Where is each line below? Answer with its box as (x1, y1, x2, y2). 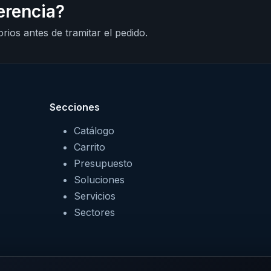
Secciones (50, 101, 100, 114)
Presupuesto (74, 157, 132, 170)
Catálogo (74, 125, 114, 137)
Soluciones (74, 174, 125, 186)
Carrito (74, 141, 105, 154)
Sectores (74, 206, 115, 219)
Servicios (74, 190, 116, 203)
